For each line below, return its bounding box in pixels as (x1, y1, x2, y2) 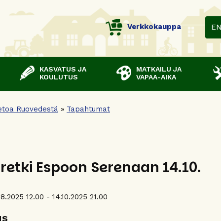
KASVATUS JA (39, 65, 86, 73)
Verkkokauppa (127, 22, 181, 32)
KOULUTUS (39, 73, 78, 81)
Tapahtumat (67, 104, 110, 113)
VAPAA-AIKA (136, 73, 176, 81)
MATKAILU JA (136, 65, 182, 73)
